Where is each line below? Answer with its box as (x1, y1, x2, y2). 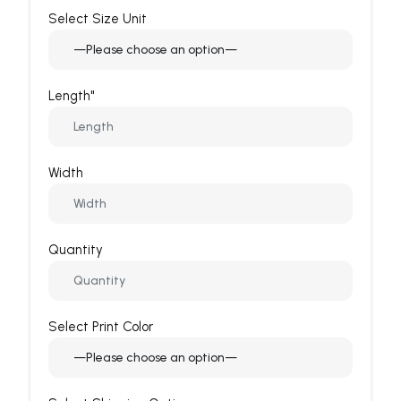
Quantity (48, 242, 103, 259)
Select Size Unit (48, 11, 147, 28)
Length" (48, 88, 94, 105)
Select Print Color (48, 319, 153, 336)
